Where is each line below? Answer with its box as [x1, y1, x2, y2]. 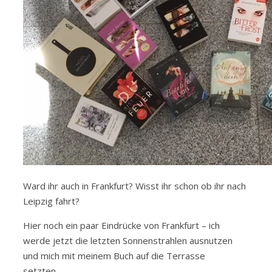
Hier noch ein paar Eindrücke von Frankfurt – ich [23, 219, 220, 232]
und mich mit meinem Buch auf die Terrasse [23, 250, 205, 262]
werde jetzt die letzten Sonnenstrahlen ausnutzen [23, 234, 233, 247]
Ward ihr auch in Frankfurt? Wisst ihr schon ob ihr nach [23, 180, 246, 192]
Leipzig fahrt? [23, 195, 80, 208]
